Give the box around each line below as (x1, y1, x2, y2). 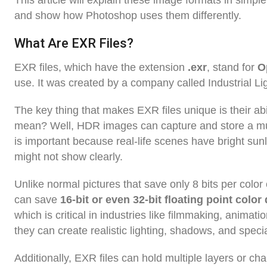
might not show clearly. (14, 151, 123, 163)
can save (14, 194, 60, 206)
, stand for (207, 61, 257, 74)
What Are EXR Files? (14, 36, 133, 51)
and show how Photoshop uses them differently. (14, 10, 241, 22)
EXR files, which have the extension (14, 61, 188, 74)
